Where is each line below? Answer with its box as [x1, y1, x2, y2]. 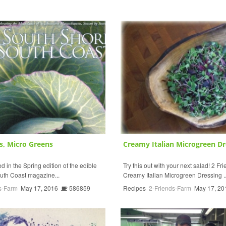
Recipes [123, 183, 146, 192]
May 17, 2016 [21, 183, 58, 192]
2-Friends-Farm [149, 183, 191, 192]
